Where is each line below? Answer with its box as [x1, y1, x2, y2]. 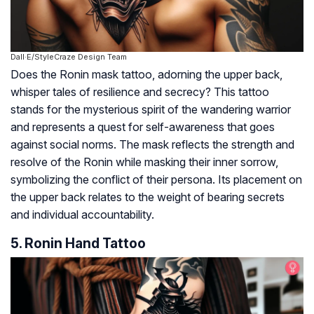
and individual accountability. [11, 207, 154, 221]
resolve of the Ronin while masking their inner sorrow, [11, 154, 278, 169]
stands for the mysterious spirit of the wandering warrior [11, 102, 291, 116]
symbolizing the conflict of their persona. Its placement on [11, 172, 302, 186]
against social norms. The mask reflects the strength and [11, 137, 294, 151]
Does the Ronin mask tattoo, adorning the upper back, [11, 67, 282, 81]
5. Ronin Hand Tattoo [11, 234, 146, 252]
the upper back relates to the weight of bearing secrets [11, 189, 285, 204]
